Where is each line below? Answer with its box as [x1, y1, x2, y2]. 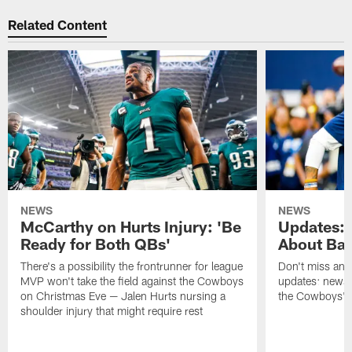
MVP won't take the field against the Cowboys [20, 274, 244, 288]
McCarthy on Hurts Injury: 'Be [20, 217, 242, 236]
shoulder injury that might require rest [20, 304, 203, 318]
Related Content [8, 16, 108, 32]
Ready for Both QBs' [20, 234, 171, 254]
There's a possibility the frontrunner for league [20, 259, 244, 273]
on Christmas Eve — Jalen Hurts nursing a [20, 289, 226, 303]
